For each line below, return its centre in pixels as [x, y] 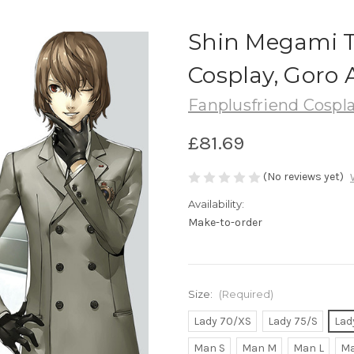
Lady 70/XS [222, 322]
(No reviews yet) [303, 176]
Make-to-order [225, 223]
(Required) [246, 294]
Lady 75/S [292, 322]
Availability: [216, 204]
